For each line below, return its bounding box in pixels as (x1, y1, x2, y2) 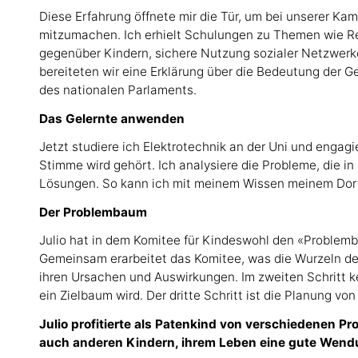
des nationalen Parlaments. (39, 82, 197, 98)
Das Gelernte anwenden (39, 110, 185, 126)
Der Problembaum (39, 204, 148, 220)
